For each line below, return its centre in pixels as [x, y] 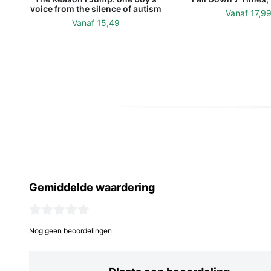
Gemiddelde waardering [92, 187]
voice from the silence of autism [96, 9]
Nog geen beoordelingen [70, 231]
